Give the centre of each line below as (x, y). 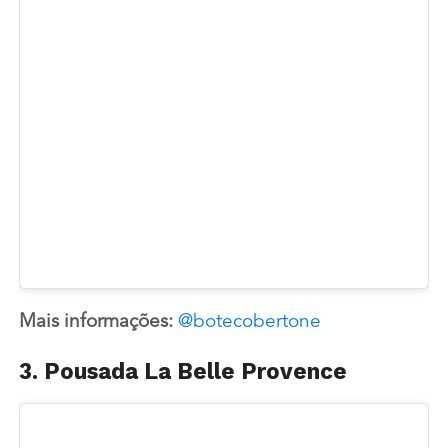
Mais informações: (98, 323)
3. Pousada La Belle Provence (182, 371)
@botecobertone (249, 323)
